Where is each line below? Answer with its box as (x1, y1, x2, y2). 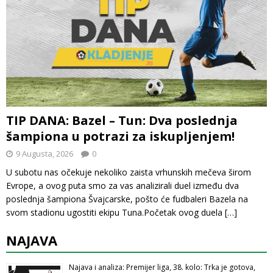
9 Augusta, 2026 (16, 147, 73, 159)
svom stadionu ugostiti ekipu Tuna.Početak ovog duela (6, 206, 225, 218)
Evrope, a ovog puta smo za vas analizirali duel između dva (6, 179, 239, 191)
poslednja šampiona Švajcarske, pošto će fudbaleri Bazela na (6, 193, 248, 205)
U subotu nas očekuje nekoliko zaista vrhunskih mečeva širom (6, 166, 251, 178)
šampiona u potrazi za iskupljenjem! (6, 127, 235, 144)
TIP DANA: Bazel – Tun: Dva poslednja (6, 112, 238, 129)
